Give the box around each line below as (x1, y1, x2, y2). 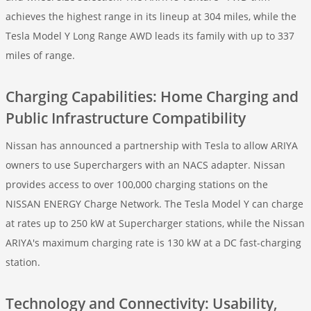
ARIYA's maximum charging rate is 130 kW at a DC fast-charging (6, 236, 301, 249)
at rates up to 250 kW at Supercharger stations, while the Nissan (6, 217, 305, 230)
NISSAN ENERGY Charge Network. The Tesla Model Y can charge (6, 197, 303, 210)
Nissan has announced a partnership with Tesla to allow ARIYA (6, 139, 298, 152)
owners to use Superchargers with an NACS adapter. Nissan (6, 158, 285, 171)
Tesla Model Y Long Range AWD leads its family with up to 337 (6, 29, 294, 42)
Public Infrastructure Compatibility (6, 108, 246, 128)
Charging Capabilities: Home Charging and (6, 87, 299, 106)
